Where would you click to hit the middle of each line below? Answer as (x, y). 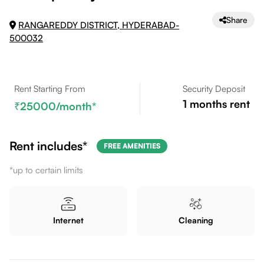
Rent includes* (48, 146)
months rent (218, 104)
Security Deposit (214, 89)
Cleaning (196, 220)
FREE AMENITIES (132, 146)
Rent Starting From (50, 89)
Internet (68, 220)
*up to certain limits (46, 170)
